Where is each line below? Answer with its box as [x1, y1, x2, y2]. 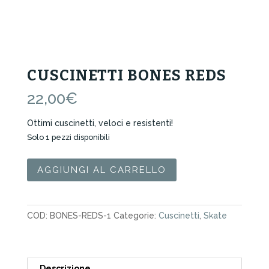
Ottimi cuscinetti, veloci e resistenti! [26, 118, 173, 128]
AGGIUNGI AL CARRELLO [37, 164, 166, 175]
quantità [26, 201, 60, 211]
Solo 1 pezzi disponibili [26, 133, 110, 142]
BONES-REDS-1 [49, 211, 111, 221]
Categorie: [113, 211, 159, 221]
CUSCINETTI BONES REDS [26, 67, 226, 85]
